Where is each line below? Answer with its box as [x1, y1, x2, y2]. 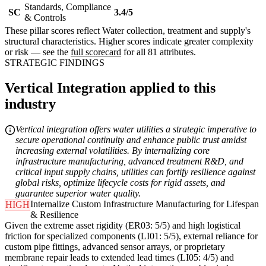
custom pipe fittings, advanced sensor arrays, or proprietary [5, 242, 225, 252]
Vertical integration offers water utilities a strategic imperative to [15, 124, 256, 135]
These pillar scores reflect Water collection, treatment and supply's [5, 26, 251, 36]
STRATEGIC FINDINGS [5, 58, 104, 68]
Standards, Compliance [24, 2, 111, 12]
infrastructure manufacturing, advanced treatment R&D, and [15, 156, 243, 167]
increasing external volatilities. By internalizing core [15, 145, 210, 156]
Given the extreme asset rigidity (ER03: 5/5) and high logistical [5, 220, 240, 231]
